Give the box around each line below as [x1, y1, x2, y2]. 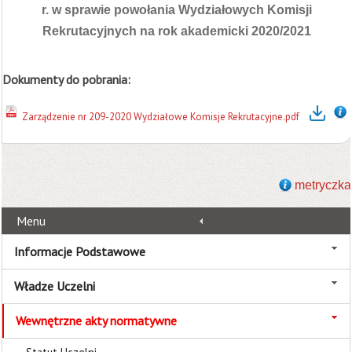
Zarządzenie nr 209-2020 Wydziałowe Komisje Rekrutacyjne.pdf [22, 110, 299, 123]
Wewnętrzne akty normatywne [16, 313, 177, 328]
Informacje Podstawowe [14, 244, 145, 259]
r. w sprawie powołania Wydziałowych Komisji [42, 3, 312, 16]
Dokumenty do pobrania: [2, 71, 130, 87]
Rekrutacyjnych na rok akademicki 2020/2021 [42, 24, 311, 38]
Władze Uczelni [14, 278, 95, 294]
